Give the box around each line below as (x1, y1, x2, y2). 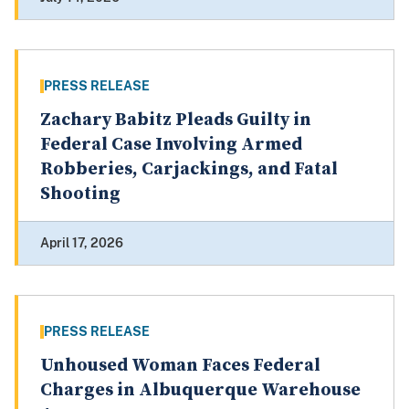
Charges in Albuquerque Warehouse (40, 379, 361, 403)
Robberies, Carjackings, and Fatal (40, 158, 338, 182)
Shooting (40, 183, 121, 206)
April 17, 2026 (40, 236, 123, 251)
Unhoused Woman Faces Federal (40, 354, 320, 378)
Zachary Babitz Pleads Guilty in (40, 109, 311, 132)
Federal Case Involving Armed (40, 133, 302, 157)
